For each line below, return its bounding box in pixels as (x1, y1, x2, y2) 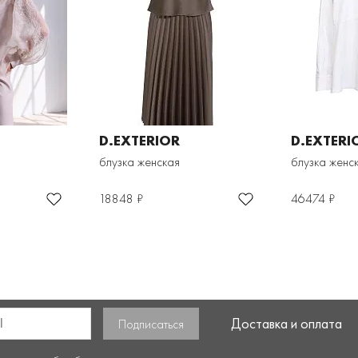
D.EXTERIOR (99, 131, 180, 149)
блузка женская (99, 153, 180, 170)
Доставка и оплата (231, 314, 342, 332)
